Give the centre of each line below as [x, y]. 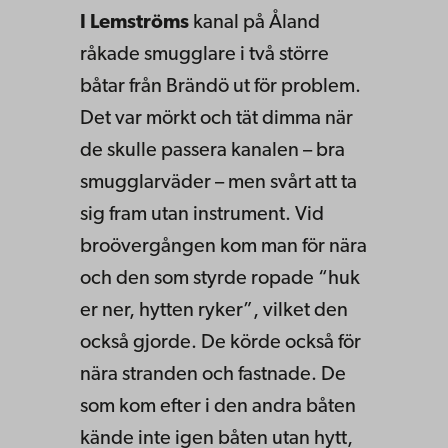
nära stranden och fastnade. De [213, 374]
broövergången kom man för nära [223, 246]
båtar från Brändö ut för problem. [220, 86]
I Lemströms [136, 22]
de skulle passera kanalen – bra [212, 150]
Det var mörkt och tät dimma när [216, 118]
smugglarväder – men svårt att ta [218, 182]
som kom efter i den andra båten [218, 406]
